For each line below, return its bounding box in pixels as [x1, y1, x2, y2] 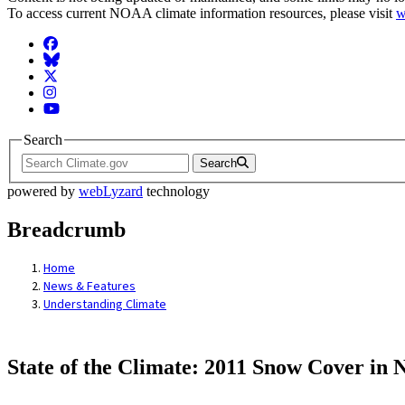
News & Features [43, 278, 136, 297]
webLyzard [79, 183, 143, 199]
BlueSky [42, 52, 92, 68]
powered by [7, 183, 79, 199]
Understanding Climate [43, 296, 166, 315]
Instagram [42, 84, 99, 100]
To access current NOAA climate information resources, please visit [7, 5, 396, 22]
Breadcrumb [7, 217, 126, 241]
